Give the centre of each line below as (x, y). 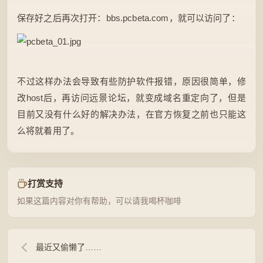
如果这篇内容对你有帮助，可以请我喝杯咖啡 (99, 201)
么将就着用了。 (48, 131)
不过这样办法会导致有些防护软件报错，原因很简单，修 (131, 81)
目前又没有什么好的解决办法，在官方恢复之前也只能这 (131, 114)
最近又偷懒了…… (69, 247)
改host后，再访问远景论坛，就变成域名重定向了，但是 (131, 98)
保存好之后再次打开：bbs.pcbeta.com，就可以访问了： (129, 18)
